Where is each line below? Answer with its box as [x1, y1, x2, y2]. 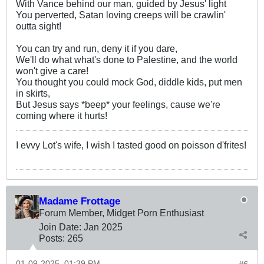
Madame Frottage [39, 195, 120, 207]
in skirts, [16, 88, 50, 99]
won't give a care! [16, 65, 88, 77]
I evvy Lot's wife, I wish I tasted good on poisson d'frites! [16, 140, 246, 151]
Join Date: [39, 222, 81, 233]
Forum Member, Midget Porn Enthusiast [39, 207, 204, 219]
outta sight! [16, 21, 61, 32]
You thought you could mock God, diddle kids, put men [16, 77, 242, 88]
